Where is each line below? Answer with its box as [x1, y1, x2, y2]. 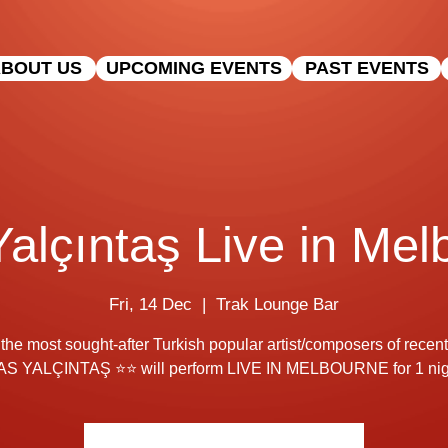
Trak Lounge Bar [216, 294, 339, 314]
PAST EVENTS [304, 58, 429, 78]
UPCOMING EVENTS [106, 58, 282, 78]
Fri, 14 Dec [109, 294, 192, 314]
